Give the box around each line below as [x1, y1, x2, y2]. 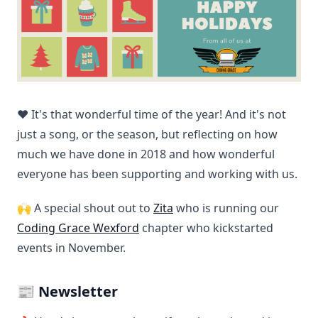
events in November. [17, 240, 126, 256]
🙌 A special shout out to [17, 200, 153, 216]
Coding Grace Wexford [17, 220, 139, 236]
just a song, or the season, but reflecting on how [17, 126, 278, 143]
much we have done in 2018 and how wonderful [17, 146, 275, 163]
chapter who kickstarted [139, 220, 273, 236]
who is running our [173, 200, 279, 216]
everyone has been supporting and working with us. [17, 166, 297, 182]
